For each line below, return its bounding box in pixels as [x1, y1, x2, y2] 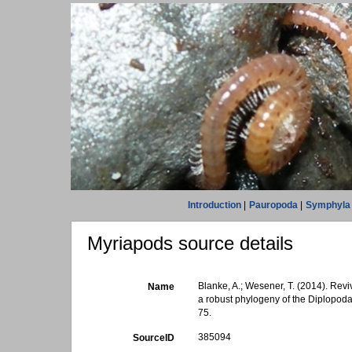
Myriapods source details [87, 233, 293, 254]
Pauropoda [248, 200, 298, 211]
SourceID [133, 332, 175, 343]
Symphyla [305, 200, 350, 211]
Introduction [187, 200, 241, 211]
